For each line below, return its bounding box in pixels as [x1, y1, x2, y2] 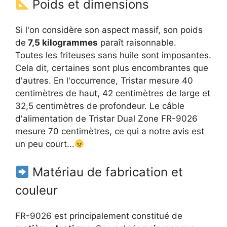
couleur [15, 183, 58, 198]
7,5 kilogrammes [26, 37, 98, 48]
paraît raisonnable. [98, 37, 176, 48]
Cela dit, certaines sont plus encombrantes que [15, 62, 208, 73]
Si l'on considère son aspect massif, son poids [15, 24, 203, 35]
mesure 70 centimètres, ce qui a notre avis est [15, 126, 204, 136]
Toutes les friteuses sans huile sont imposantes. [15, 50, 211, 60]
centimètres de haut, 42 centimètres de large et [15, 88, 210, 98]
